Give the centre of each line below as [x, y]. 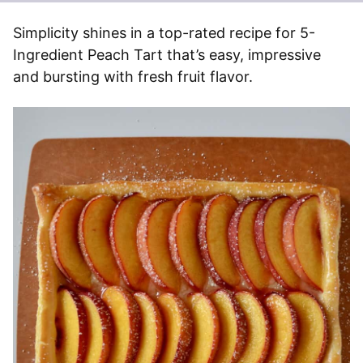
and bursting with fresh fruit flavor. [133, 77]
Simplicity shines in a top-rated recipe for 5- [164, 33]
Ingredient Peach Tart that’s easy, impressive [167, 55]
